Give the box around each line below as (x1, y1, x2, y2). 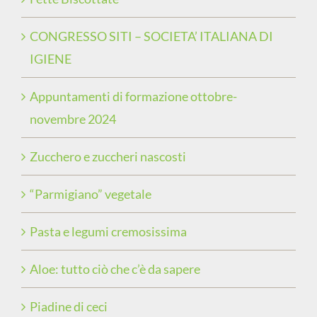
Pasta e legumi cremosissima (30, 224, 187, 239)
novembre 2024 (30, 111, 116, 127)
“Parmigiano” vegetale (30, 186, 151, 202)
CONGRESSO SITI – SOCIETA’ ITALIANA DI (30, 28, 273, 44)
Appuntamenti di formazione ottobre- (30, 88, 237, 104)
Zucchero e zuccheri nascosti (30, 149, 186, 164)
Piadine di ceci (30, 299, 108, 314)
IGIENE (30, 51, 71, 67)
